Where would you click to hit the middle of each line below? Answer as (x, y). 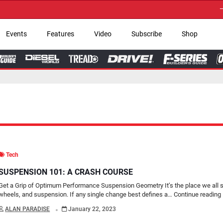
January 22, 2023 (92, 209)
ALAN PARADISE (28, 209)
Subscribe (146, 34)
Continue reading (198, 194)
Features (60, 34)
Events (16, 34)
